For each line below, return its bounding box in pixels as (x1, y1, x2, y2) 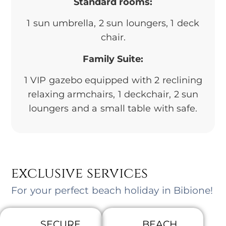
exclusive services (11, 163, 148, 183)
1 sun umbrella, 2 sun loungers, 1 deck (27, 18, 199, 29)
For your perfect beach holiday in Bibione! (11, 184, 213, 196)
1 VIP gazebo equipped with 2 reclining (24, 75, 202, 86)
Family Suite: (82, 53, 144, 65)
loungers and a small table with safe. (29, 103, 197, 115)
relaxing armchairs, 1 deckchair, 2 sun (27, 89, 199, 100)
